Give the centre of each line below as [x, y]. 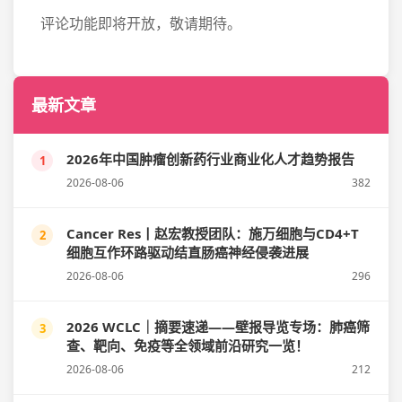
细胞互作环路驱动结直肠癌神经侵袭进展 [188, 253]
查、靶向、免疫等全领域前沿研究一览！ [188, 346]
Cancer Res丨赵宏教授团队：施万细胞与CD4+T [213, 234]
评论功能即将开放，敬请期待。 [141, 24]
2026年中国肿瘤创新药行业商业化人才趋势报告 [210, 159]
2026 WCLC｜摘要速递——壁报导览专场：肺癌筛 [218, 327]
